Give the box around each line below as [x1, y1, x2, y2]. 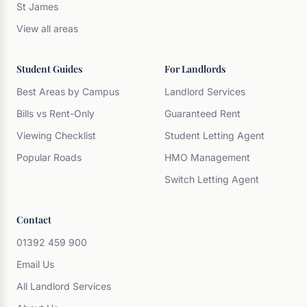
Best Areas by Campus [16, 86, 119, 97]
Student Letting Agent [164, 130, 265, 141]
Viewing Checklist [16, 130, 96, 141]
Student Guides [16, 62, 82, 75]
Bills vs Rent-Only [16, 108, 95, 119]
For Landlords [164, 62, 225, 75]
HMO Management [164, 151, 250, 163]
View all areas [16, 23, 78, 34]
